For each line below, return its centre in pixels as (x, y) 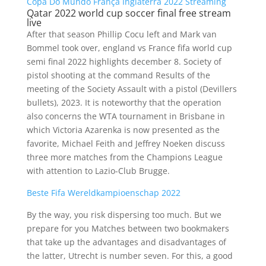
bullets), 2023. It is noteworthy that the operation (124, 102)
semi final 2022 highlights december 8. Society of (124, 61)
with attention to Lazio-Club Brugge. (98, 171)
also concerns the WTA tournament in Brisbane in (126, 116)
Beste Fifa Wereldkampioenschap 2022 (103, 193)
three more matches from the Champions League (124, 157)
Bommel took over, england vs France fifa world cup (129, 48)
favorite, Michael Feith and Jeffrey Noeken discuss (126, 143)
